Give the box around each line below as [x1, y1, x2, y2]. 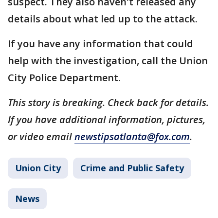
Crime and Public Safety [80, 162, 184, 174]
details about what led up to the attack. [8, 12, 198, 25]
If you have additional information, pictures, [8, 112, 205, 126]
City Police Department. [8, 71, 121, 84]
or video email [8, 129, 74, 143]
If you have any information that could [8, 36, 193, 50]
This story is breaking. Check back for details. [8, 95, 209, 109]
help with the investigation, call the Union [8, 54, 208, 67]
